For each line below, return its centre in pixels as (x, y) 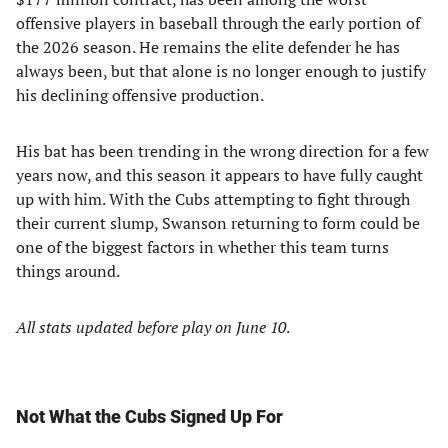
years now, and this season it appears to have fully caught (219, 175)
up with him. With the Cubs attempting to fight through (213, 199)
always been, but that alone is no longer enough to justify (221, 71)
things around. (68, 271)
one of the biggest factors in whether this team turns (202, 247)
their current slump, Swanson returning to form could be (218, 223)
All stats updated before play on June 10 (151, 327)
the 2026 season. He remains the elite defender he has (208, 47)
